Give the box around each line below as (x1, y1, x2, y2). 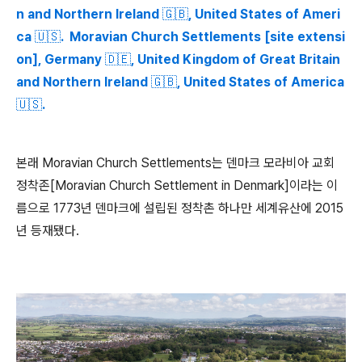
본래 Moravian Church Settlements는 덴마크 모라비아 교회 (16, 155, 335, 170)
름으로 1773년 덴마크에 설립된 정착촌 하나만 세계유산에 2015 (16, 200, 343, 216)
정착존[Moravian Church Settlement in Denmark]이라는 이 (16, 178, 338, 193)
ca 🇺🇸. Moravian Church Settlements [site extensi (16, 29, 345, 44)
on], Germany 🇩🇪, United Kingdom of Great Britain (16, 52, 340, 67)
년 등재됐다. (16, 223, 79, 238)
